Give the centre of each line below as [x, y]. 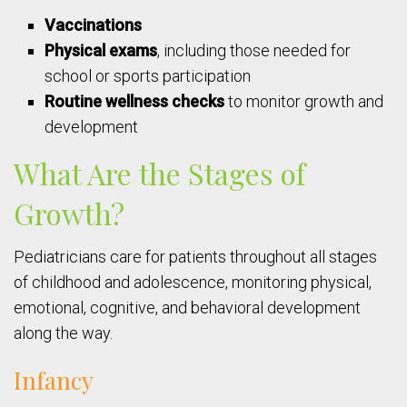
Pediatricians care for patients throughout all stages [195, 257]
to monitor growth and [304, 102]
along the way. [63, 333]
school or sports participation [148, 76]
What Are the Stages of [159, 174]
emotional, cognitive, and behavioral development [187, 308]
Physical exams [101, 51]
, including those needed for [254, 51]
